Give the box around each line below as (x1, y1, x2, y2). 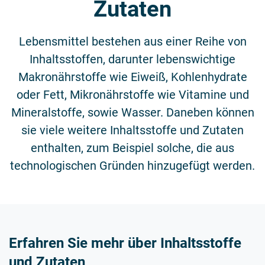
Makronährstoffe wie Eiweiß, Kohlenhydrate (18, 69, 247, 84)
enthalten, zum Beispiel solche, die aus (31, 140, 234, 155)
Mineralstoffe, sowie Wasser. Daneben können (11, 105, 254, 119)
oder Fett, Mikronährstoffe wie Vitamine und (16, 87, 249, 102)
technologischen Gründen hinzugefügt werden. (10, 158, 255, 173)
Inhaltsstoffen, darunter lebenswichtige (30, 51, 235, 66)
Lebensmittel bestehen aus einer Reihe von (18, 34, 247, 49)
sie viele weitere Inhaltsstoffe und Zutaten (21, 122, 244, 137)
